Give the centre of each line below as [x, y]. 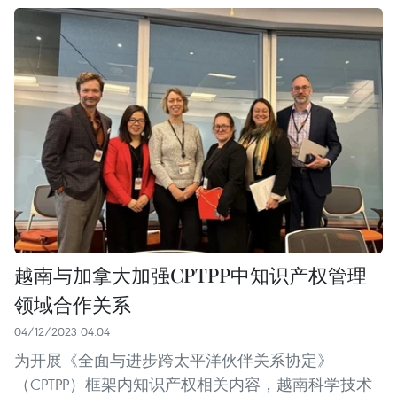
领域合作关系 [73, 304]
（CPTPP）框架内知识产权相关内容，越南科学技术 [193, 385]
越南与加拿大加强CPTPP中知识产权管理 [191, 275]
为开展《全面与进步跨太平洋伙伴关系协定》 [174, 361]
